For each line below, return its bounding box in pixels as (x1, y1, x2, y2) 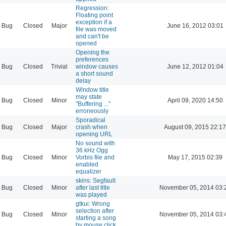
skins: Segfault (76, 177, 116, 184)
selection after (76, 207, 114, 214)
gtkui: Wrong (76, 200, 110, 207)
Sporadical (76, 116, 105, 124)
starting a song (76, 214, 116, 221)
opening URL (76, 130, 112, 138)
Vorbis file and (76, 153, 115, 161)
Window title (76, 86, 109, 93)
